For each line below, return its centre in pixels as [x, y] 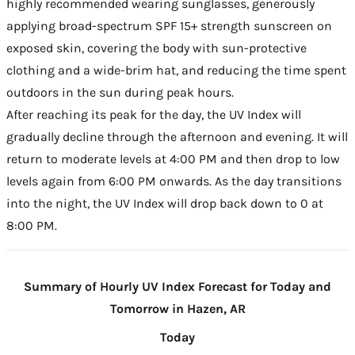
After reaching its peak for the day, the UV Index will [154, 115]
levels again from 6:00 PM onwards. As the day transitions [174, 181]
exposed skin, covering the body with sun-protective [157, 48]
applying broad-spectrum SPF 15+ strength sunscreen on [169, 26]
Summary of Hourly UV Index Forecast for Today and [177, 286]
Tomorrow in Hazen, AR [177, 309]
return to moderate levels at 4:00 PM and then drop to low [173, 159]
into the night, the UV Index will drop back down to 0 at [165, 203]
